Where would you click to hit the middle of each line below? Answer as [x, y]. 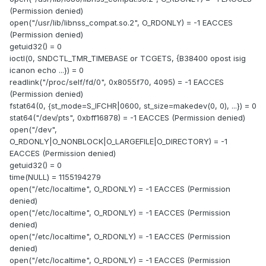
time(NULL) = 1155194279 [55, 177]
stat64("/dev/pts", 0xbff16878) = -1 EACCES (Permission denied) [127, 118]
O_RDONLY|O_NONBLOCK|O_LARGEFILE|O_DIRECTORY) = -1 [118, 142]
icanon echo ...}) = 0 [47, 70]
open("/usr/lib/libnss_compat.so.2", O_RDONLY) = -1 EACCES [121, 23]
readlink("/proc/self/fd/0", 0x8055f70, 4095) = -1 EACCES [117, 82]
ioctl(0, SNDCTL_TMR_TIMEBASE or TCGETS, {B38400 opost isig [128, 58]
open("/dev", [33, 130]
